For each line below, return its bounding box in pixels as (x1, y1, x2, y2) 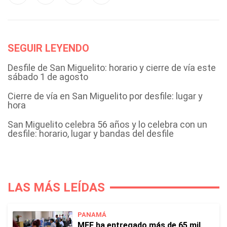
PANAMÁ (78, 211, 106, 218)
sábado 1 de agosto (8, 71, 88, 82)
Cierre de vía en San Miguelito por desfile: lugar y (8, 91, 203, 101)
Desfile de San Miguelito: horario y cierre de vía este (8, 62, 216, 73)
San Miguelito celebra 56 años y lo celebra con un (8, 119, 207, 130)
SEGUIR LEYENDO (8, 42, 89, 54)
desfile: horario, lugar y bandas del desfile (8, 128, 174, 139)
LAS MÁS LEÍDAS (8, 180, 105, 195)
